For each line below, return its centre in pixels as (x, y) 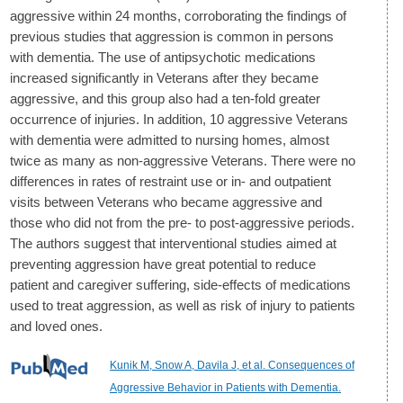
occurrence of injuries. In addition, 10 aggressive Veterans (179, 120)
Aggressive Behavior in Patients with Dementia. (225, 388)
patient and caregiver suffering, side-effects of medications (180, 285)
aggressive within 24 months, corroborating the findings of (178, 16)
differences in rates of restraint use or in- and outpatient (170, 182)
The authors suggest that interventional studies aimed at (173, 244)
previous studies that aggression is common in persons (172, 37)
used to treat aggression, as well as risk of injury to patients (183, 306)
